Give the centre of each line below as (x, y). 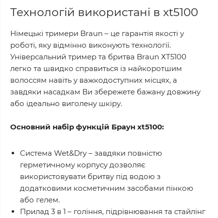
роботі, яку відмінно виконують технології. (91, 45)
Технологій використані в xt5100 (104, 12)
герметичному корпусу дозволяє (83, 165)
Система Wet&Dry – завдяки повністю (91, 153)
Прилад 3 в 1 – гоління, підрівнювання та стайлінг (113, 211)
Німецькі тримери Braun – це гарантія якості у (97, 33)
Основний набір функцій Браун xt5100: (87, 127)
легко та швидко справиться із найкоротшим (96, 68)
